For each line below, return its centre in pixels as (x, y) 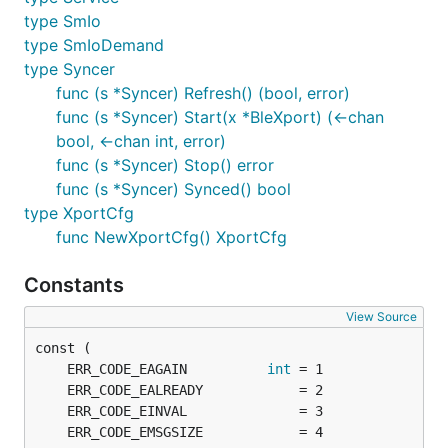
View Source (381, 316)
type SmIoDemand (94, 45)
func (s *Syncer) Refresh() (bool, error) (203, 93)
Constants (76, 285)
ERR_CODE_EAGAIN (167, 369)
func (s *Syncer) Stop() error (165, 165)
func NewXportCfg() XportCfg (171, 237)
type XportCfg (79, 213)
